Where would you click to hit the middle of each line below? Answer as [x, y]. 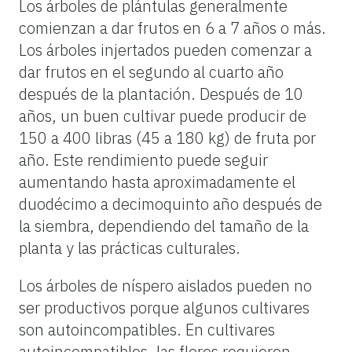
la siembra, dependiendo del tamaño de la [164, 225]
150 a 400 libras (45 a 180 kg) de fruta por [167, 137]
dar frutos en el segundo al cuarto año [151, 71]
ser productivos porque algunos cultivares [164, 307]
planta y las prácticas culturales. [130, 247]
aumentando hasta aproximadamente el [157, 181]
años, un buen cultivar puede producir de [163, 115]
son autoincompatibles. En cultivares [147, 329]
